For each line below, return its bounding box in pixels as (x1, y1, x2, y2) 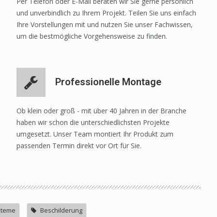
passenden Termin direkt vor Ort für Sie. (16, 141, 142, 151)
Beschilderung (40, 206, 82, 215)
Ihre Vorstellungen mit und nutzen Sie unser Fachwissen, (16, 20, 193, 30)
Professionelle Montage (55, 76, 162, 88)
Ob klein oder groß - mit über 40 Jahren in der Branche (16, 106, 187, 116)
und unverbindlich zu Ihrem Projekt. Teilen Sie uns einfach (16, 8, 197, 18)
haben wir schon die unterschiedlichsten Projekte (16, 118, 170, 127)
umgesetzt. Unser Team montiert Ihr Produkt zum (16, 129, 174, 139)
